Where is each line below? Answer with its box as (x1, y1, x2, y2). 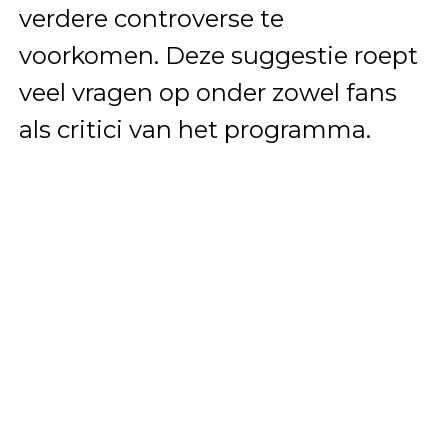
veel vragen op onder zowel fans (18, 77, 397, 107)
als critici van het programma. (18, 114, 371, 144)
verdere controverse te (18, 3, 284, 33)
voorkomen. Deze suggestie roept (18, 40, 418, 70)
